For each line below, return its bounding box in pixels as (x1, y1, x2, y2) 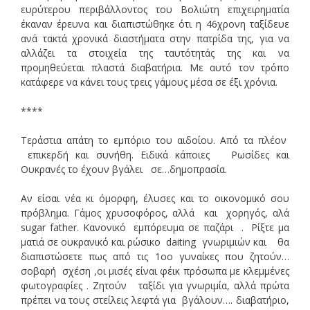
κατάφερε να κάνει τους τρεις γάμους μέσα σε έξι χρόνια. (21, 75, 277, 89)
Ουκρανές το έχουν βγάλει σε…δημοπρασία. (21, 162, 227, 176)
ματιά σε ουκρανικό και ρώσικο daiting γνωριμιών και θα (21, 235, 289, 248)
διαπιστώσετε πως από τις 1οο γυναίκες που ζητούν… (21, 249, 289, 263)
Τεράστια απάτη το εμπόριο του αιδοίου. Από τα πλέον (21, 133, 289, 147)
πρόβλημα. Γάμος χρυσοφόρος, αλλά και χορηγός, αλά (21, 206, 289, 219)
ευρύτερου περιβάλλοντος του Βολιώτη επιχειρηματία (21, 2, 289, 16)
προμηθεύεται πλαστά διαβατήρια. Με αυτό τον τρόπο (21, 60, 289, 74)
